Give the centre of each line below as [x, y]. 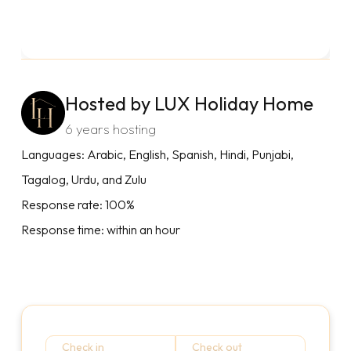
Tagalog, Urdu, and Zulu [83, 179]
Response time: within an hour [100, 229]
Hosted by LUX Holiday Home [189, 103]
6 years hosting [110, 128]
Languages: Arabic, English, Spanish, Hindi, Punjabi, [157, 154]
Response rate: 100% [78, 204]
